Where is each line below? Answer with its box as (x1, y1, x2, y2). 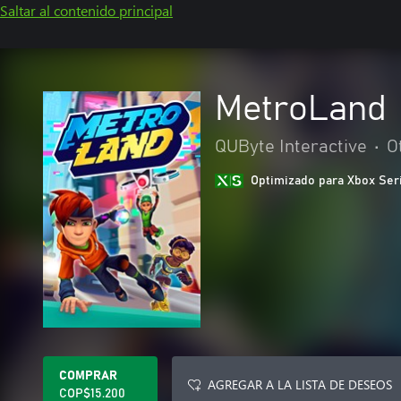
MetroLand (215, 91, 387, 127)
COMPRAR (59, 370, 117, 382)
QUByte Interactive (215, 138, 367, 156)
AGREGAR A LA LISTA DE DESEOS (208, 376, 392, 393)
